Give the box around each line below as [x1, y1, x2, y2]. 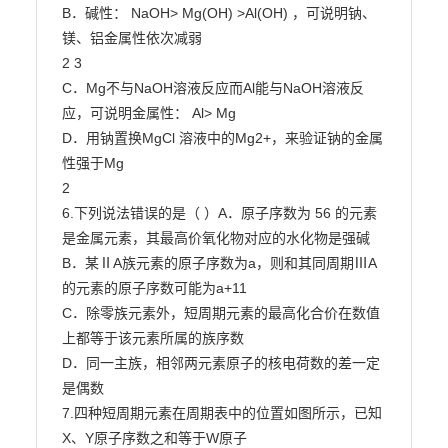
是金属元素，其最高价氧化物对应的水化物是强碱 [61, 230, 370, 246]
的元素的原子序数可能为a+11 [61, 280, 247, 296]
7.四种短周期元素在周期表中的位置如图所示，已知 [61, 405, 382, 421]
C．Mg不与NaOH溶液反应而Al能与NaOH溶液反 [61, 80, 364, 96]
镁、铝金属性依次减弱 [61, 30, 202, 46]
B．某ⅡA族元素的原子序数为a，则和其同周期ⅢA [61, 255, 377, 271]
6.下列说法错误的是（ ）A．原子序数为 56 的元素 [61, 205, 377, 221]
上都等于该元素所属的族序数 [61, 330, 244, 346]
